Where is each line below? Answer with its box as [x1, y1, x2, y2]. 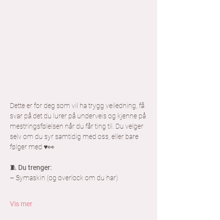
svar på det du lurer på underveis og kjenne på [10, 112, 147, 120]
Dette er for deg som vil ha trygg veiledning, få [10, 102, 146, 110]
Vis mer [10, 200, 32, 208]
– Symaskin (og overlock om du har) [10, 174, 118, 182]
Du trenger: [18, 164, 52, 172]
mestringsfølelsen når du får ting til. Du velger [10, 122, 145, 131]
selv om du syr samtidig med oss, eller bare [10, 133, 140, 141]
